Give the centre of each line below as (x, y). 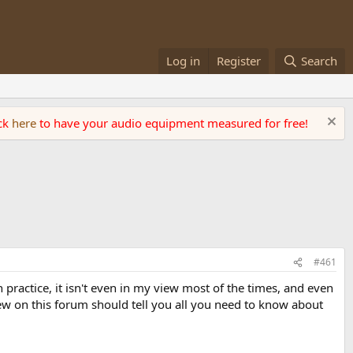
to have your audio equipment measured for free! (174, 123)
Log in (184, 61)
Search (319, 61)
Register (239, 61)
